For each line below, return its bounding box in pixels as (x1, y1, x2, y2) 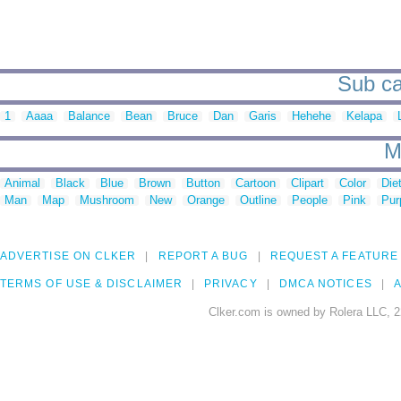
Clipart (291, 176, 324, 191)
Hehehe (292, 109, 331, 124)
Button (186, 176, 220, 191)
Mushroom (80, 193, 134, 208)
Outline (240, 193, 277, 208)
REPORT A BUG (158, 250, 249, 263)
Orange (187, 193, 225, 208)
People (292, 193, 328, 208)
